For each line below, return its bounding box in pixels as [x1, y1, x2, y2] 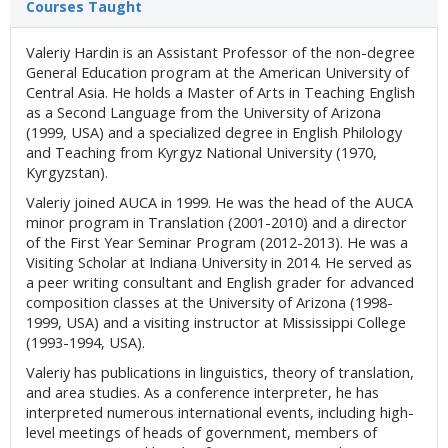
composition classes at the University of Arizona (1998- [26, 292, 393, 312]
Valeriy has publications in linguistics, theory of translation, [26, 362, 414, 382]
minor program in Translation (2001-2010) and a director [26, 212, 407, 232]
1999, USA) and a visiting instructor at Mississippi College [26, 312, 406, 332]
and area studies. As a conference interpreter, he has [26, 382, 379, 402]
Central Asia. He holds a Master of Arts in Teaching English [26, 82, 415, 102]
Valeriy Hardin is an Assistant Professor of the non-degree [26, 42, 415, 62]
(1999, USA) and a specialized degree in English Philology [26, 122, 402, 142]
